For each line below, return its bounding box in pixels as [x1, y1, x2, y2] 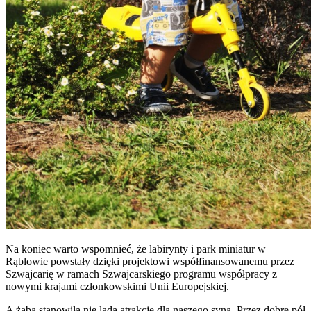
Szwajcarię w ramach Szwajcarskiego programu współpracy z [6, 267, 277, 280]
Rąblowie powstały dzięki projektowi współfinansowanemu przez [6, 255, 294, 267]
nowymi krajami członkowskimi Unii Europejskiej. [6, 280, 229, 292]
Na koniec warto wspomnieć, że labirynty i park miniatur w [6, 242, 266, 255]
